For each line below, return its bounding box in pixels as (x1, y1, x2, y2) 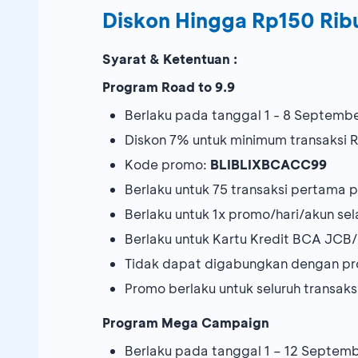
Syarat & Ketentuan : (102, 50, 237, 68)
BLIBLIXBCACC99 (210, 156, 327, 173)
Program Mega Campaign (102, 314, 269, 332)
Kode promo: (125, 156, 210, 173)
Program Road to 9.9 (102, 78, 235, 96)
